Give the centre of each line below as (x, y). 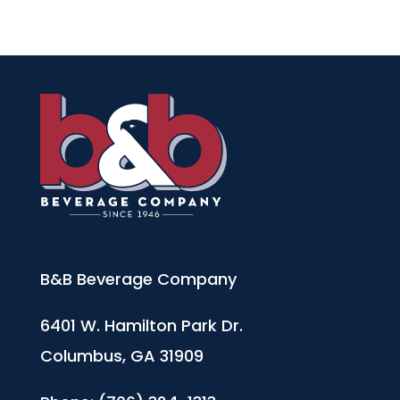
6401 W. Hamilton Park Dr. (141, 326)
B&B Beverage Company (138, 279)
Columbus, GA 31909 (121, 356)
